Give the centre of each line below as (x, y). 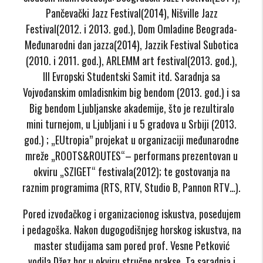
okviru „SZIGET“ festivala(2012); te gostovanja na (131, 171)
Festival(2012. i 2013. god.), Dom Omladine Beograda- (131, 28)
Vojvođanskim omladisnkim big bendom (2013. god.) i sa (131, 92)
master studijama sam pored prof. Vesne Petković (131, 245)
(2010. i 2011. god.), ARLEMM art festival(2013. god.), (131, 60)
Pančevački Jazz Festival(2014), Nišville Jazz (131, 13)
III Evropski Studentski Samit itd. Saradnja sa (131, 76)
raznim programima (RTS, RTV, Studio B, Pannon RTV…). (131, 187)
